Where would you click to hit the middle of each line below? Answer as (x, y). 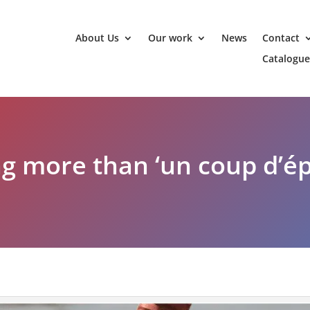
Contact (281, 38)
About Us (97, 38)
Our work (170, 38)
